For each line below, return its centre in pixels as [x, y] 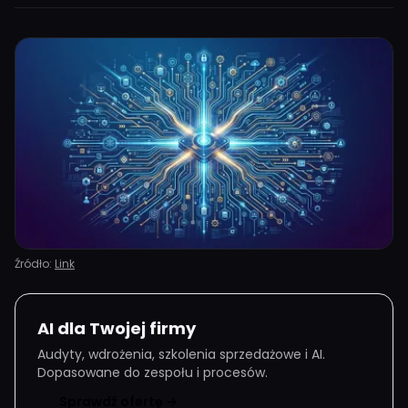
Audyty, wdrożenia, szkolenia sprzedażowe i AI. [181, 354]
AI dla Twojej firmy [117, 328]
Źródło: [35, 263]
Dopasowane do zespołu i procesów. [153, 372]
